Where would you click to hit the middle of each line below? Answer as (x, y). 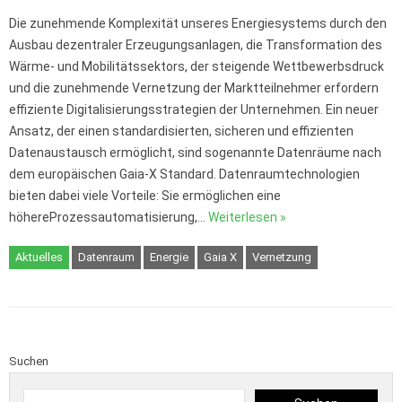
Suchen (29, 362)
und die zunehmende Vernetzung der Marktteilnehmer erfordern (194, 88)
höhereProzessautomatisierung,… (109, 218)
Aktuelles (39, 258)
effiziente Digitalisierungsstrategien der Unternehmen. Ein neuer (194, 110)
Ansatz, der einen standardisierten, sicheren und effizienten (181, 131)
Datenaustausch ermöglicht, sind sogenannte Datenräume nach (195, 153)
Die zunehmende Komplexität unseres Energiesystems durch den (198, 24)
